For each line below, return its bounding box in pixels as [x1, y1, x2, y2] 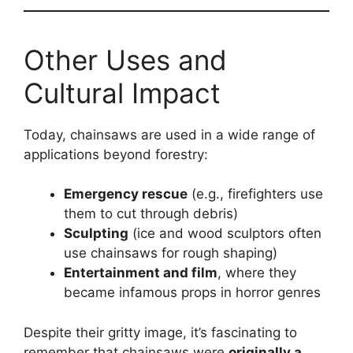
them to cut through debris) [64, 206, 238, 222]
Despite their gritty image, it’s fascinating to [24, 324, 297, 340]
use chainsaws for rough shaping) [64, 245, 277, 262]
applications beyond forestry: [24, 146, 208, 162]
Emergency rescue [64, 186, 188, 203]
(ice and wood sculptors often [128, 225, 321, 242]
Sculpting [64, 225, 128, 242]
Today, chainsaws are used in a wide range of [24, 126, 315, 143]
